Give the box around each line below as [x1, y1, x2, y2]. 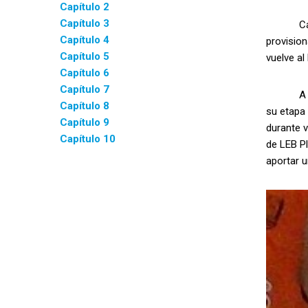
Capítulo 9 [60, 116, 109, 129]
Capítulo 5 [60, 50, 109, 63]
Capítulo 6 [60, 67, 109, 79]
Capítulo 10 [60, 133, 115, 145]
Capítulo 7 [60, 83, 109, 96]
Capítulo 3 [60, 17, 109, 30]
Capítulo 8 [60, 100, 109, 112]
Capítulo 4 [60, 34, 109, 46]
